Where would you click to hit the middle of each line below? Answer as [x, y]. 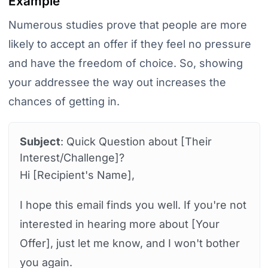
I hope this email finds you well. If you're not [133, 205]
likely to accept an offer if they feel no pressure [130, 44]
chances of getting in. [64, 101]
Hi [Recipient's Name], [77, 175]
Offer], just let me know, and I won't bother [130, 243]
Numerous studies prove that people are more [127, 25]
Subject [40, 141]
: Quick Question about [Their [136, 141]
